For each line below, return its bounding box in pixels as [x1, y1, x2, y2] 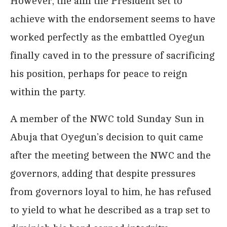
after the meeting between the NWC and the [10, 149, 211, 161]
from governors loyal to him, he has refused [10, 185, 211, 198]
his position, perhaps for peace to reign [10, 67, 187, 80]
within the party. [10, 86, 86, 98]
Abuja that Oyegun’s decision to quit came [10, 131, 203, 143]
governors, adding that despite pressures [10, 167, 196, 179]
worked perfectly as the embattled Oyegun [10, 31, 205, 43]
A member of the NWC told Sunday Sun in [10, 112, 204, 125]
